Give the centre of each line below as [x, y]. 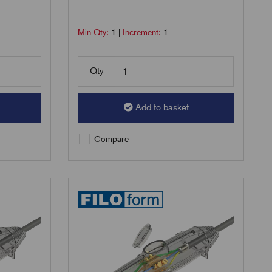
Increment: [143, 32]
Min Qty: [95, 32]
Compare [110, 139]
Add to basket [162, 108]
